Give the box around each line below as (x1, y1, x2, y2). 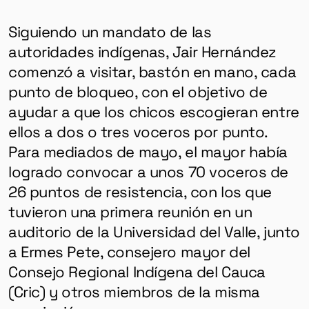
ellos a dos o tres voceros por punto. (8, 120, 268, 141)
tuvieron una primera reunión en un (8, 200, 252, 221)
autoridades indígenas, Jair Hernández (8, 40, 277, 61)
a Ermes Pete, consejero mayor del (8, 240, 250, 261)
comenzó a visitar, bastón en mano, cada (8, 60, 297, 81)
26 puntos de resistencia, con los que (8, 180, 272, 201)
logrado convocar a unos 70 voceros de (8, 160, 289, 181)
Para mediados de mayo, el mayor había (8, 140, 288, 161)
